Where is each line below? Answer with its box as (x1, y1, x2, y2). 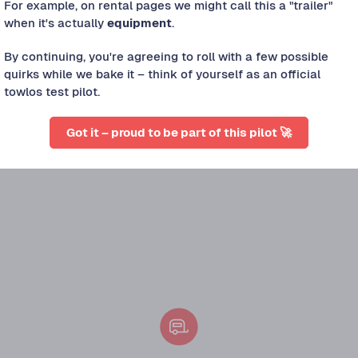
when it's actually (3, 15, 107, 31)
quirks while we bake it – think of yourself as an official (3, 66, 320, 82)
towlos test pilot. (3, 84, 100, 100)
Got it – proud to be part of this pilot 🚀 (66, 125, 292, 141)
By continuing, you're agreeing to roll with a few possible (3, 49, 328, 65)
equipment (106, 15, 172, 31)
